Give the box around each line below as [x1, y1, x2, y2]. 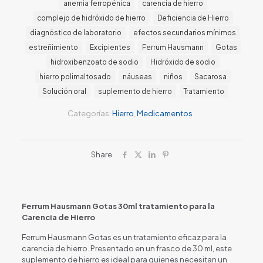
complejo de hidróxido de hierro [37, 13, 146, 22]
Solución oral [42, 86, 86, 96]
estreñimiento [29, 42, 78, 52]
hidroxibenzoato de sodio [50, 57, 139, 66]
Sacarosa [194, 72, 227, 81]
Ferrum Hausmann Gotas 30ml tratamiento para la [21, 201, 215, 211]
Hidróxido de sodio [150, 57, 215, 66]
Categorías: [68, 108, 112, 118]
